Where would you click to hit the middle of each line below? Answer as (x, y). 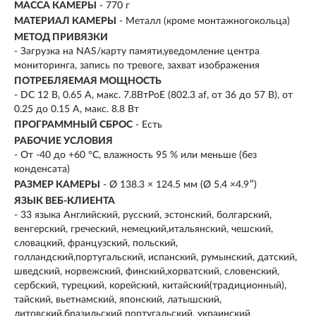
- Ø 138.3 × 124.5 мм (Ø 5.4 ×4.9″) (180, 185)
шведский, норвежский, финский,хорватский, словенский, (147, 271)
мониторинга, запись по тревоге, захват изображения (137, 65)
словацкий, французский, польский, (96, 243)
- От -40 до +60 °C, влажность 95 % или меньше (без (135, 155)
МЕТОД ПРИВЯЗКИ (61, 37)
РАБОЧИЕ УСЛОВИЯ (63, 141)
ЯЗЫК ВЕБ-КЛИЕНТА (65, 201)
